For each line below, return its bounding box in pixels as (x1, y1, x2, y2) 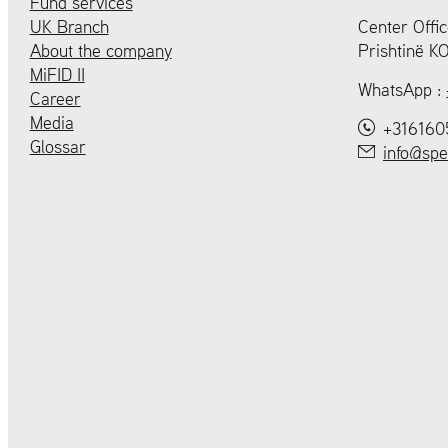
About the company (29, 38, 172, 64)
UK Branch (29, 14, 109, 40)
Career (29, 86, 81, 112)
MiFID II (29, 62, 85, 88)
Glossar (29, 134, 86, 160)
